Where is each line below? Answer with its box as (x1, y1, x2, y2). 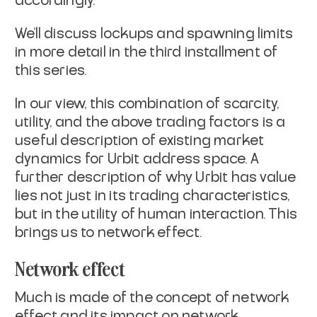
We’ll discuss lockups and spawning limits (15, 27, 294, 42)
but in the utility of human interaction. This (15, 207, 298, 222)
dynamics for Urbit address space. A (15, 152, 260, 167)
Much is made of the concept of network (15, 291, 289, 306)
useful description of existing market (15, 134, 265, 149)
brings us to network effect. (15, 226, 202, 241)
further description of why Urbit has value (15, 171, 296, 185)
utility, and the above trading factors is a (15, 115, 286, 130)
